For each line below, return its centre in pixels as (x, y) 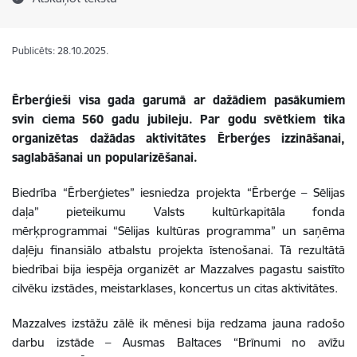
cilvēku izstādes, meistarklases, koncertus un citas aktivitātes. (178, 288)
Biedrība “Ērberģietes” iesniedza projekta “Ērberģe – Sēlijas (178, 192)
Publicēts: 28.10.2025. (60, 51)
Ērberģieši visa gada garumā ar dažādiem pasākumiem (178, 100)
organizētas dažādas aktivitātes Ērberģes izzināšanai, (178, 138)
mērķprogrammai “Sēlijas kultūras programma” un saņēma (178, 231)
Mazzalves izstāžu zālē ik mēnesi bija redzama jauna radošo (178, 323)
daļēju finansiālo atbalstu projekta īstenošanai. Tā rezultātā (178, 250)
